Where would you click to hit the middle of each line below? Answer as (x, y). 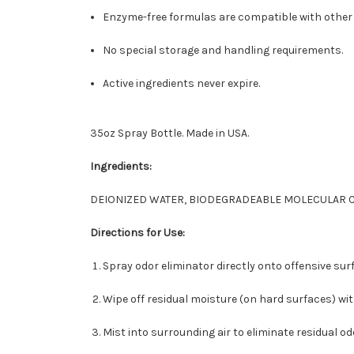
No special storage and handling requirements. (223, 51)
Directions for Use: (137, 233)
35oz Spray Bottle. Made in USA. (169, 134)
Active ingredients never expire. (182, 84)
